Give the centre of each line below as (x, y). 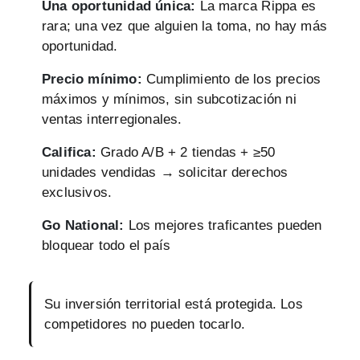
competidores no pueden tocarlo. (145, 324)
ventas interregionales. (112, 119)
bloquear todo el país (106, 245)
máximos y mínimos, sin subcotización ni (169, 99)
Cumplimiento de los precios (231, 79)
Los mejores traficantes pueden (223, 225)
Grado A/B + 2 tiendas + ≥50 (186, 152)
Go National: (83, 225)
